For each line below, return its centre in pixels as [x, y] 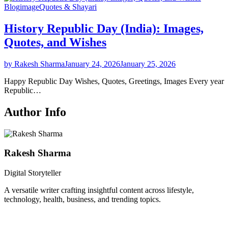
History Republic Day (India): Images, [104, 28]
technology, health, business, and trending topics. [82, 199]
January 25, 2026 [148, 64]
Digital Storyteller [33, 173]
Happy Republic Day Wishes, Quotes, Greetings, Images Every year [114, 81]
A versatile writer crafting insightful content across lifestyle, [99, 190]
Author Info [35, 112]
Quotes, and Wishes [55, 42]
